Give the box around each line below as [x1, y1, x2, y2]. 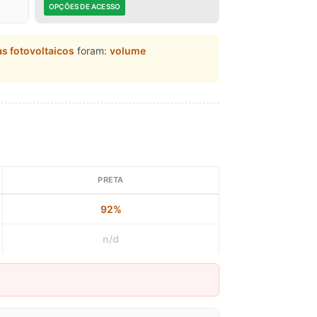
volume [110, 44, 146, 57]
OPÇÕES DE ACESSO [49, 1, 121, 11]
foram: [74, 44, 110, 57]
